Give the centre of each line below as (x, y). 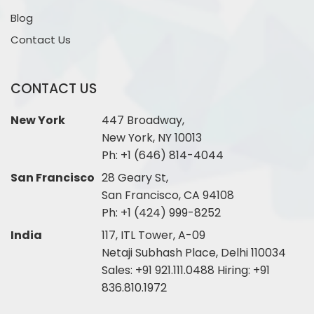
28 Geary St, (135, 178)
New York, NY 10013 (152, 138)
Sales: (118, 271)
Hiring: (235, 271)
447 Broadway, (143, 121)
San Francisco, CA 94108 (168, 196)
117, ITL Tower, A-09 (153, 235)
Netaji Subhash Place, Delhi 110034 (194, 253)
